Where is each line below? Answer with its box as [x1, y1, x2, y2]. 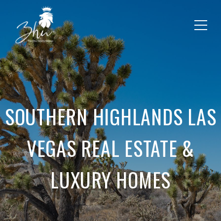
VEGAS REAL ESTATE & [26, 133, 195, 163]
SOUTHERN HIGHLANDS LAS [4, 102, 217, 131]
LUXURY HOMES [50, 165, 171, 194]
